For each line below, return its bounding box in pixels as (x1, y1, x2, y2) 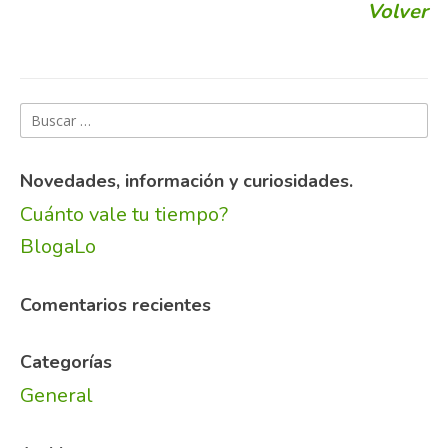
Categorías (20, 350, 112, 375)
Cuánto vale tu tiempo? (20, 201, 228, 229)
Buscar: (19, 103, 85, 131)
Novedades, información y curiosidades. (20, 169, 353, 194)
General (20, 382, 93, 410)
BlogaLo (20, 233, 96, 261)
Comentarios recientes (20, 293, 211, 318)
